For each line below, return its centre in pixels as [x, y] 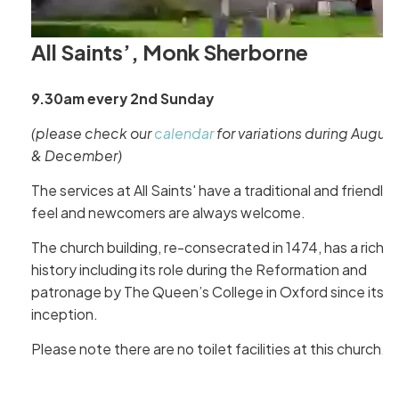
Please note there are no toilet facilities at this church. [209, 350]
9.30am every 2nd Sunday [122, 98]
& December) [76, 155]
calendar [183, 133]
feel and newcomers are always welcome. [168, 213]
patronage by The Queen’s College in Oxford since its [207, 293]
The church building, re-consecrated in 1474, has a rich [207, 248]
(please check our [92, 133]
